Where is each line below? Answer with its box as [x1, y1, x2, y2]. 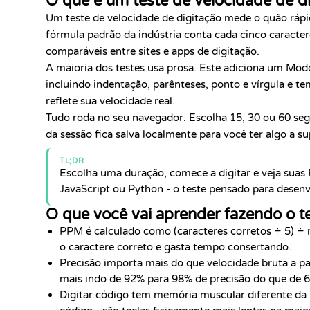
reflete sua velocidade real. [46, 95, 175, 107]
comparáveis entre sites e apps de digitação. [46, 45, 259, 57]
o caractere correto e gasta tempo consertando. [60, 241, 291, 253]
